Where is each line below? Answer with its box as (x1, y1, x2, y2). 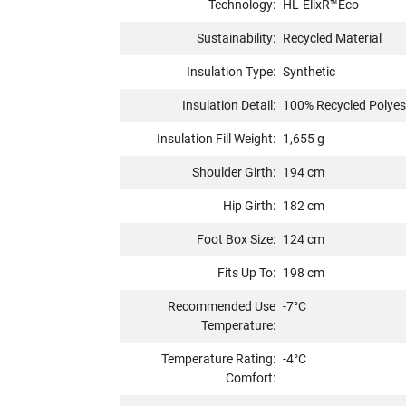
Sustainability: (197, 31, 276, 46)
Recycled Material (283, 31, 382, 46)
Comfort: (226, 371, 276, 386)
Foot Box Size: (197, 232, 276, 247)
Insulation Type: (187, 64, 276, 80)
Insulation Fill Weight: (157, 131, 276, 147)
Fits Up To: (217, 266, 276, 281)
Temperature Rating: (161, 352, 276, 367)
